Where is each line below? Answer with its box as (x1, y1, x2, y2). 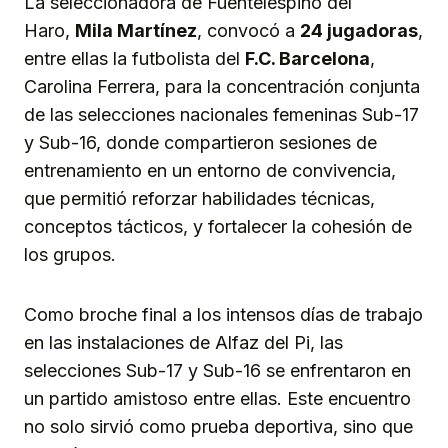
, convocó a (197, 20, 300, 42)
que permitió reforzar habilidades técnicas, (24, 188, 375, 210)
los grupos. (24, 244, 121, 266)
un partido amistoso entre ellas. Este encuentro (24, 388, 411, 410)
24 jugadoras (300, 20, 418, 42)
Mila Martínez (75, 20, 197, 42)
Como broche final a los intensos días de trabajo (24, 304, 423, 326)
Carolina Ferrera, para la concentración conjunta (24, 76, 420, 98)
